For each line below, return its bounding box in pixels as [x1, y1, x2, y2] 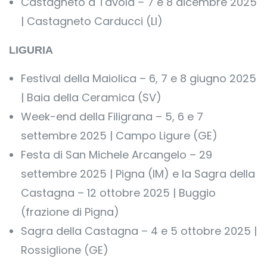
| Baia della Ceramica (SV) [21, 90, 162, 105]
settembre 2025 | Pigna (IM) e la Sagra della [21, 166, 255, 181]
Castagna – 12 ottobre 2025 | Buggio [21, 185, 216, 200]
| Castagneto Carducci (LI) [21, 14, 163, 29]
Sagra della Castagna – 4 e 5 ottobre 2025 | [21, 223, 257, 238]
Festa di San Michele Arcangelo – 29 [21, 147, 212, 162]
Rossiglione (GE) [21, 243, 108, 257]
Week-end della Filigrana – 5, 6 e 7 [21, 109, 203, 124]
